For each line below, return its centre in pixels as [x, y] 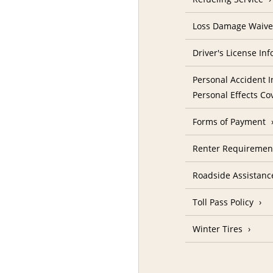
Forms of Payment [229, 122]
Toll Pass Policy [223, 202]
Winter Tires [218, 229]
